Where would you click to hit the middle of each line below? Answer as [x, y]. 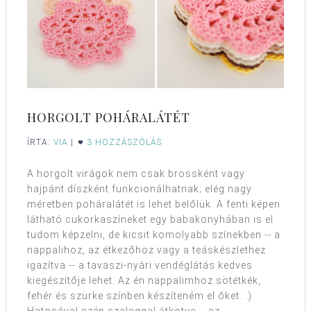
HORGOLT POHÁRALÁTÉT [109, 117]
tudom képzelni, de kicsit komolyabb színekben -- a [154, 234]
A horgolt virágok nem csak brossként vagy [136, 173]
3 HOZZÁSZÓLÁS [124, 142]
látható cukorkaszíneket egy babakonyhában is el [150, 219]
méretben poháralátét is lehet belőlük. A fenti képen [154, 204]
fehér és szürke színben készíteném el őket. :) [140, 295]
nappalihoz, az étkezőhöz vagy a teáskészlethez [146, 250]
